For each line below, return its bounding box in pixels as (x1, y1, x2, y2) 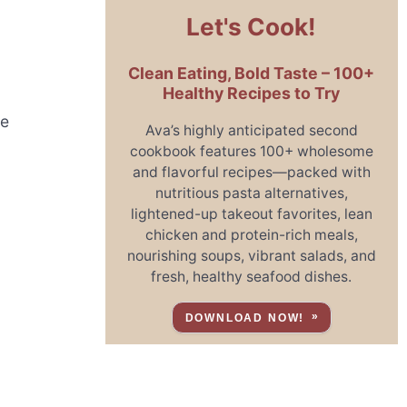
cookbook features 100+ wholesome (129, 142, 373, 160)
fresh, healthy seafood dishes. (151, 267, 352, 285)
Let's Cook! (186, 12, 317, 41)
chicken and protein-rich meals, (144, 225, 358, 243)
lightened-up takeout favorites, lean (130, 204, 372, 223)
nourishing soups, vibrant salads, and (126, 246, 376, 264)
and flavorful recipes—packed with (132, 163, 371, 181)
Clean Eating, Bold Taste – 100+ (128, 64, 375, 84)
